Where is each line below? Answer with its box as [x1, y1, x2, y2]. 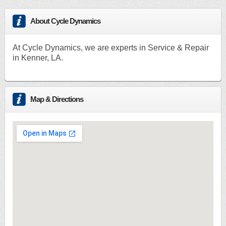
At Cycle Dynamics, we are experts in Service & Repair [12, 43, 209, 52]
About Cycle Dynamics [30, 17, 100, 26]
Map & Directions [30, 95, 83, 104]
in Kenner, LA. [12, 53, 63, 63]
